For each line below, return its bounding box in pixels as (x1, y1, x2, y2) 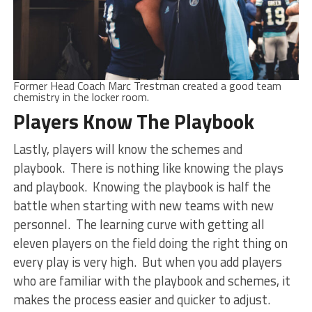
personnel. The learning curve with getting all (13, 214, 265, 235)
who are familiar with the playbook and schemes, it (13, 271, 290, 291)
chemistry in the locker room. (13, 88, 149, 106)
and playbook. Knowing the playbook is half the (13, 177, 271, 197)
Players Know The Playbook (13, 106, 254, 137)
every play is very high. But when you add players (13, 252, 282, 272)
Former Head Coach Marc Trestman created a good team (13, 77, 281, 95)
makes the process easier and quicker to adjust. (13, 290, 273, 310)
